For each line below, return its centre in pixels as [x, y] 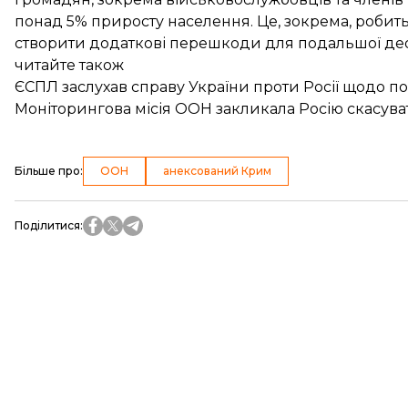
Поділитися [47, 225]
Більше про [47, 171]
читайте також [69, 65]
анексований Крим [217, 171]
